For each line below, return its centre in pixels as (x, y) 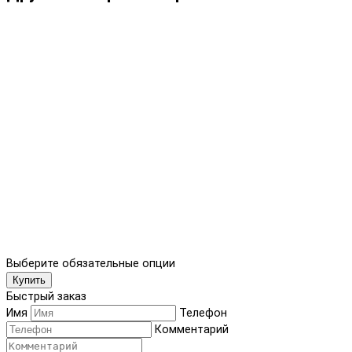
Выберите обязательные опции (91, 264)
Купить (29, 280)
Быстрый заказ (46, 297)
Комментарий (192, 330)
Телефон (203, 313)
